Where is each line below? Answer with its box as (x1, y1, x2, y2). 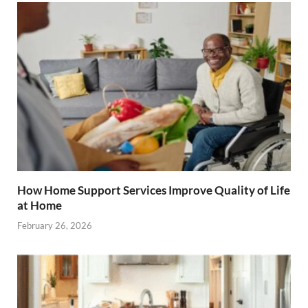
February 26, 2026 (17, 219, 92, 231)
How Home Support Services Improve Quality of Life (17, 183, 290, 198)
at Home (17, 198, 62, 213)
